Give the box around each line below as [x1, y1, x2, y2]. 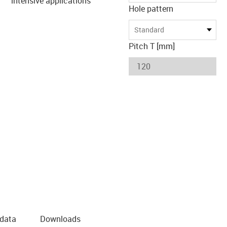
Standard [134, 25, 164, 34]
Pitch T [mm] [129, 40, 175, 52]
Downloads [40, 213, 81, 224]
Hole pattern [129, 3, 173, 14]
